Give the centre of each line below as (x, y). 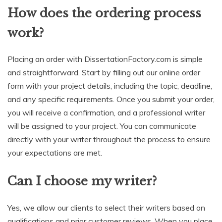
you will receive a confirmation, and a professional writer (106, 113)
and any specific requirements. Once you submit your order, (111, 99)
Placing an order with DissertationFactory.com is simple (105, 59)
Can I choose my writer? (82, 181)
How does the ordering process (104, 13)
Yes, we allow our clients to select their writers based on (106, 208)
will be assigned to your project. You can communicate (102, 126)
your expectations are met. (55, 153)
